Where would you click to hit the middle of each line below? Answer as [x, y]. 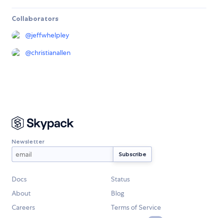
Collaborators [35, 18]
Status [120, 179]
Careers [23, 208]
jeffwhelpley [50, 35]
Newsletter [28, 141]
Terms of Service [136, 208]
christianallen [51, 52]
